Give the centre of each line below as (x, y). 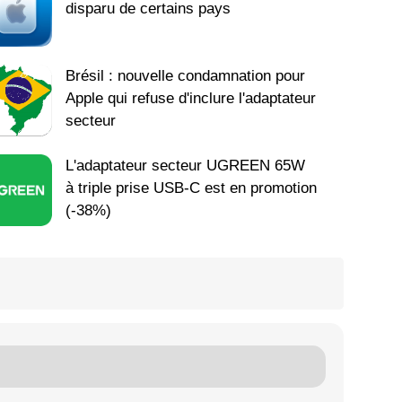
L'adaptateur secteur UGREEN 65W (186, 165)
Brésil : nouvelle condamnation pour (186, 75)
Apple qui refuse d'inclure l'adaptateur (191, 98)
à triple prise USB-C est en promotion (192, 188)
